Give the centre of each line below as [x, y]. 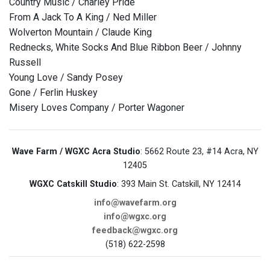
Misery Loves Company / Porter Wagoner [97, 108]
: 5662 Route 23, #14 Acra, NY [199, 152]
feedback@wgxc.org [135, 231]
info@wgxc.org [135, 217]
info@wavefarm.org [135, 203]
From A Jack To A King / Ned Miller [83, 17]
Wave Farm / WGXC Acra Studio [76, 152]
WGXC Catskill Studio [73, 184]
